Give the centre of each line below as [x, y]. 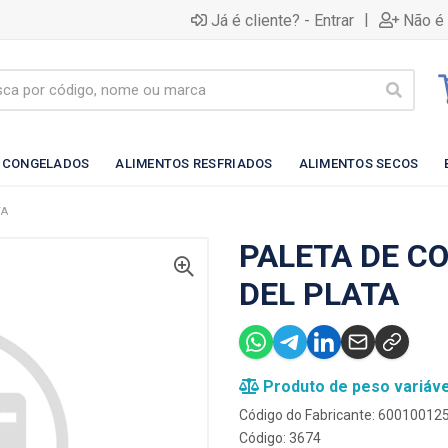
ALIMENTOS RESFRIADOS [194, 163]
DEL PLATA [319, 294]
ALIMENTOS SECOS [358, 163]
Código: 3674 [280, 438]
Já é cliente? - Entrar [282, 20]
